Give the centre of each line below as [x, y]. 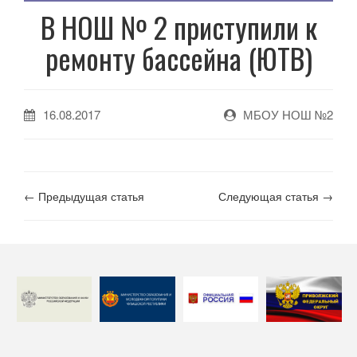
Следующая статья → [276, 196]
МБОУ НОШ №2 [286, 114]
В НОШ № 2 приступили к [178, 27]
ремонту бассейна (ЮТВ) [178, 58]
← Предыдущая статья [84, 196]
